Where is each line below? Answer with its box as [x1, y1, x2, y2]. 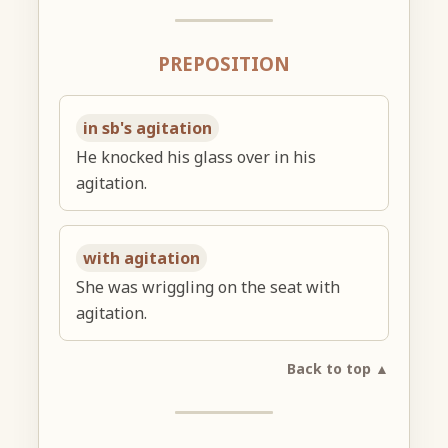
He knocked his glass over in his [76, 145, 317, 168]
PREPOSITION [158, 51, 290, 77]
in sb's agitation [83, 116, 213, 139]
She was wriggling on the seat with [76, 275, 341, 298]
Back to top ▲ [286, 358, 389, 378]
